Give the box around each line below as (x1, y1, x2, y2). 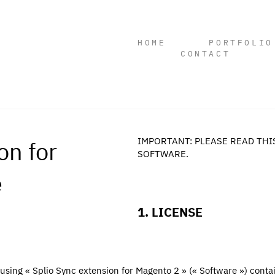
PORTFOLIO (209, 36, 273, 47)
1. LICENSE (137, 203, 203, 220)
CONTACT (180, 47, 231, 58)
